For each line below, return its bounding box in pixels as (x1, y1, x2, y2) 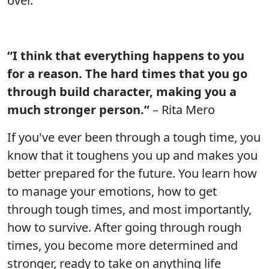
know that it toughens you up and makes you (7, 147, 258, 163)
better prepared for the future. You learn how (7, 165, 257, 181)
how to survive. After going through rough (7, 219, 241, 235)
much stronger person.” (7, 101, 150, 118)
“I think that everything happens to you (7, 47, 244, 64)
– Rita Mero (150, 101, 215, 118)
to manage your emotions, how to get (7, 183, 217, 199)
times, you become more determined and (7, 237, 238, 253)
